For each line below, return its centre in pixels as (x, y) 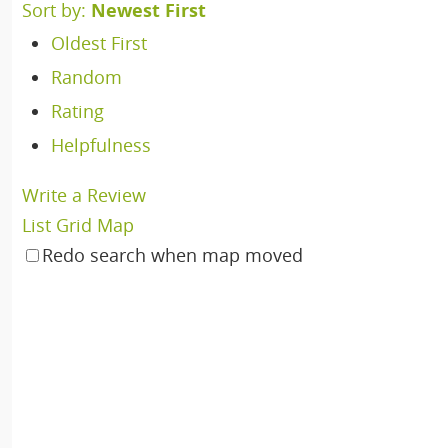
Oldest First (98, 43)
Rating (77, 111)
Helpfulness (100, 145)
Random (86, 77)
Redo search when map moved (172, 255)
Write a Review (84, 195)
